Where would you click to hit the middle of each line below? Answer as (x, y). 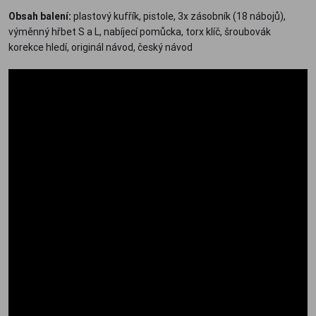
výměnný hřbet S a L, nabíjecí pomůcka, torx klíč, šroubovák (140, 32)
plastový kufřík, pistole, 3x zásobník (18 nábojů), (178, 17)
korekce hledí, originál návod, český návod (101, 48)
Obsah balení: (40, 17)
